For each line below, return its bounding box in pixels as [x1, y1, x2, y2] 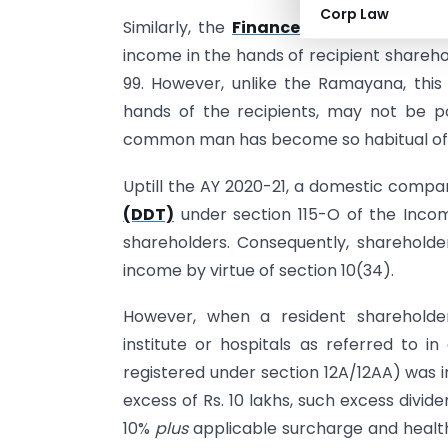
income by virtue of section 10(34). [123, 258, 394, 282]
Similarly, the [123, 16, 232, 40]
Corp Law [320, 4, 389, 24]
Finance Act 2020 [232, 16, 384, 40]
